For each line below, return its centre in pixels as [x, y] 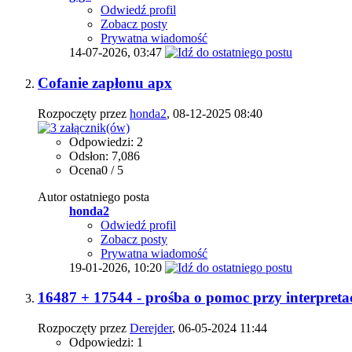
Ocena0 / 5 [96, 170]
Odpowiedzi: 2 [106, 141]
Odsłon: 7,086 [104, 156]
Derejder [151, 328]
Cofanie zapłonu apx [105, 82]
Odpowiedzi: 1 [106, 343]
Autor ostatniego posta [93, 196]
